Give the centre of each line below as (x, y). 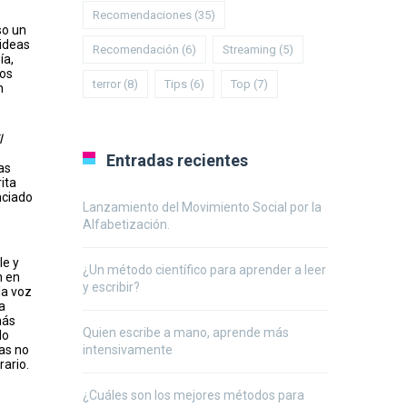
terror (107, 84)
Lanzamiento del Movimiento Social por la (202, 207)
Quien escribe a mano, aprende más (186, 333)
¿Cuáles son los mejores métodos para (194, 395)
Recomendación (136, 50)
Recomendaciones (142, 15)
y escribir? (111, 287)
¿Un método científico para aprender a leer (204, 270)
